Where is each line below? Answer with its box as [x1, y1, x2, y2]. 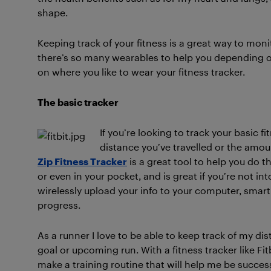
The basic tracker [38, 96, 119, 108]
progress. [38, 199, 80, 211]
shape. [38, 7, 68, 18]
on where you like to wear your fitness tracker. [38, 66, 245, 77]
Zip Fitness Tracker [38, 155, 127, 167]
